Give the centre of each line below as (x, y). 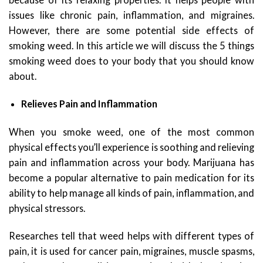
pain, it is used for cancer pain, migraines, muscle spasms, (131, 251)
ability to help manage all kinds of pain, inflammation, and (131, 193)
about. (23, 76)
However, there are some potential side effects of (131, 31)
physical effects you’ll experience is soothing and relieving (131, 147)
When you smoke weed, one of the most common (131, 131)
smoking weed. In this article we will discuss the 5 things (131, 46)
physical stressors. (47, 208)
